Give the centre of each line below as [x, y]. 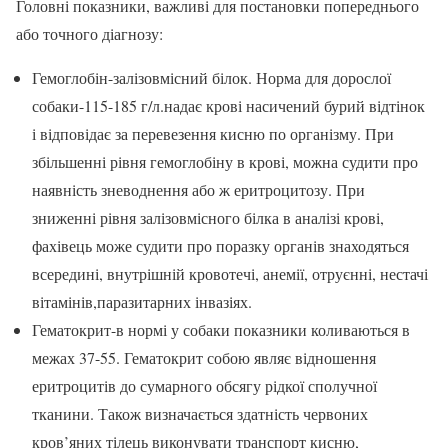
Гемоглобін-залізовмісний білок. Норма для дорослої [211, 77]
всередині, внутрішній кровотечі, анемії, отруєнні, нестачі [230, 273]
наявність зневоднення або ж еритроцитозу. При [198, 189]
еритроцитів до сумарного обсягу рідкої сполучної [204, 385]
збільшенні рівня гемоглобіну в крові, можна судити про [225, 161]
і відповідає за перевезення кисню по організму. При [213, 133]
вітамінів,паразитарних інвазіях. [142, 301]
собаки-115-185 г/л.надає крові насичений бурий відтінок [228, 105]
